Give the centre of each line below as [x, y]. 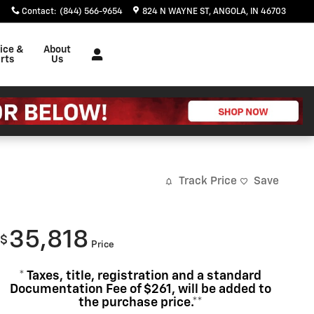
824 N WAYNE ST [176, 12]
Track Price [208, 182]
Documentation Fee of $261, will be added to [140, 289]
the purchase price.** [140, 302]
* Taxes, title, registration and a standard [140, 276]
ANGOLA [230, 12]
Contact [38, 12]
